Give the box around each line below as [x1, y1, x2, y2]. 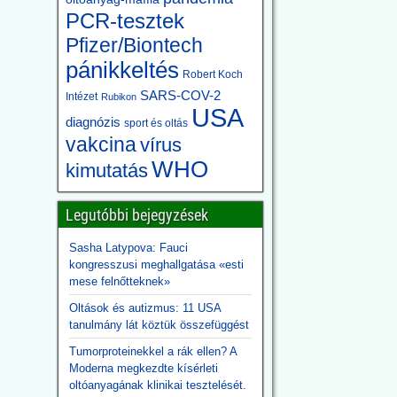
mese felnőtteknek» [68, 275, 170, 288]
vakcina [65, 133, 136, 156]
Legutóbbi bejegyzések [65, 206, 208, 224]
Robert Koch [182, 68, 243, 81]
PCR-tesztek [65, 9, 184, 33]
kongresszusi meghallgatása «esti [68, 258, 244, 271]
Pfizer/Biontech [65, 35, 203, 57]
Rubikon [100, 91, 136, 102]
